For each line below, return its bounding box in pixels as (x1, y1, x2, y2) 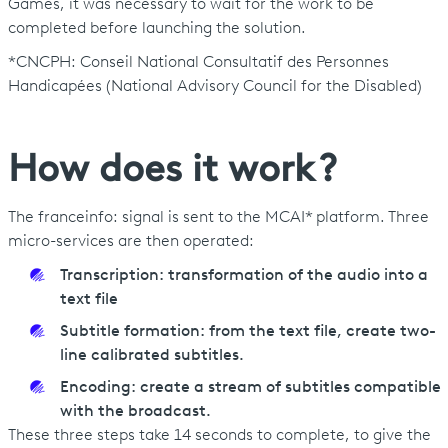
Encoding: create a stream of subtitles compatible (59, 379, 441, 396)
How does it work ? (7, 151, 348, 191)
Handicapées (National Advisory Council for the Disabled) (7, 78, 426, 95)
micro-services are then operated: (7, 233, 258, 250)
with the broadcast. (59, 403, 219, 420)
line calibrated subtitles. (59, 347, 248, 364)
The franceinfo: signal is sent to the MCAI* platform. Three (7, 209, 429, 226)
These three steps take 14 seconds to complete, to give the (7, 427, 431, 444)
